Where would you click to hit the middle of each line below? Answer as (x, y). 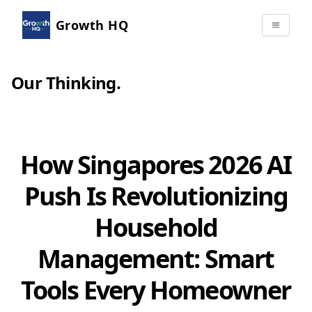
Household (156, 227)
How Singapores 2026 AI (156, 165)
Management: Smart (156, 259)
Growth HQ (92, 25)
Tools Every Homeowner (156, 290)
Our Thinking (64, 83)
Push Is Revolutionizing (156, 196)
